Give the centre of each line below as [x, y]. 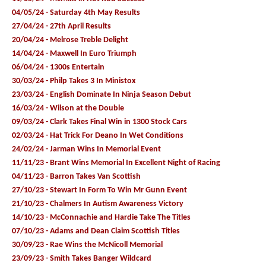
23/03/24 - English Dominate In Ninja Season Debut [102, 94]
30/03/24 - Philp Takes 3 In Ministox [74, 81]
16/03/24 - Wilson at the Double [68, 108]
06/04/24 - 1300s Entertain [58, 67]
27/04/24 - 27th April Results [61, 26]
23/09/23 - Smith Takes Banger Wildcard [82, 258]
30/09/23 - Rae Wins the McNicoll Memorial [87, 245]
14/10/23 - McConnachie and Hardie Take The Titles [101, 217]
